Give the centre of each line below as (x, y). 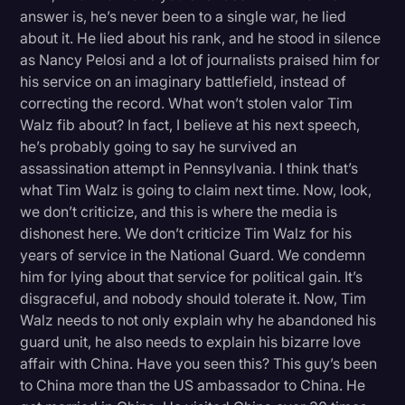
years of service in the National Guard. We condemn (193, 255)
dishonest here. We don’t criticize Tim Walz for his (186, 234)
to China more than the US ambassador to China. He (193, 386)
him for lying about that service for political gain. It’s (192, 277)
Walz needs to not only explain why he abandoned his (198, 320)
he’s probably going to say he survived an (159, 147)
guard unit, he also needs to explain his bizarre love (191, 342)
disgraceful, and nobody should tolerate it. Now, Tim (193, 299)
